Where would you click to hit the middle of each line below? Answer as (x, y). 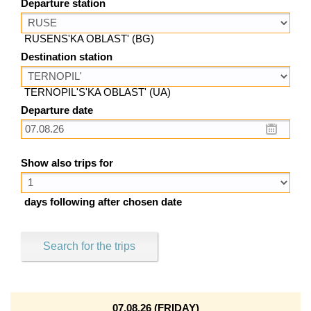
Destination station (67, 57)
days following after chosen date (103, 202)
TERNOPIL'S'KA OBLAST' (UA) (98, 92)
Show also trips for (67, 163)
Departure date (57, 110)
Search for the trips (89, 246)
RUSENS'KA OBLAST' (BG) (89, 39)
